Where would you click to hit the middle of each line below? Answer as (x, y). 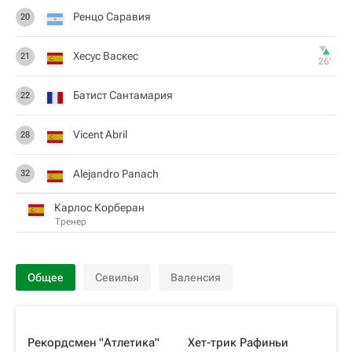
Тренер (71, 221)
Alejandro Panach (116, 173)
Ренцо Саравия (112, 16)
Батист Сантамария (123, 95)
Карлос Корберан (99, 207)
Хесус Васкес (106, 56)
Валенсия (196, 277)
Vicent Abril (100, 134)
